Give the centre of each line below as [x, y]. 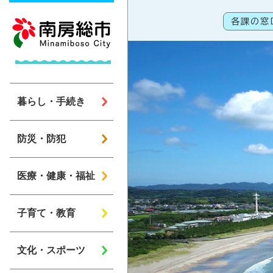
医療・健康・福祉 [56, 175]
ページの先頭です [171, 7]
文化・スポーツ [51, 250]
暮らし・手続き [51, 101]
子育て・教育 [46, 213]
